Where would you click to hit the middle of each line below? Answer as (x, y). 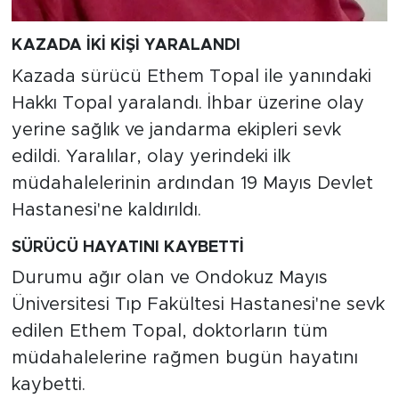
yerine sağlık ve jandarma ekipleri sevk (176, 130)
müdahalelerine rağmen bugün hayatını (184, 358)
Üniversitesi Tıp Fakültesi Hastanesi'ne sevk (198, 305)
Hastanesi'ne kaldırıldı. (106, 210)
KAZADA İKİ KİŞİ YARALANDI (126, 46)
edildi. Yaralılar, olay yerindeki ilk (151, 156)
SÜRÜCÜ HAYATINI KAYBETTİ (127, 247)
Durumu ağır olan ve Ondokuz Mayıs (169, 278)
